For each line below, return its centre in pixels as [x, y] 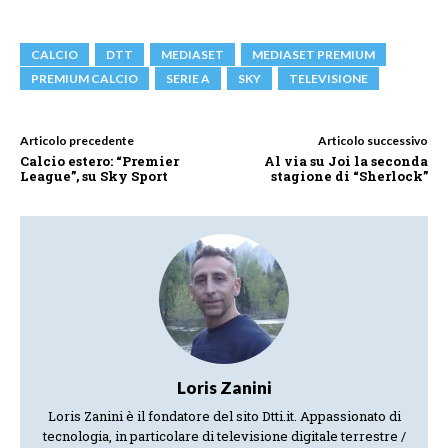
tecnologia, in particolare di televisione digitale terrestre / [224, 436]
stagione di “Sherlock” [349, 176]
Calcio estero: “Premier [99, 161]
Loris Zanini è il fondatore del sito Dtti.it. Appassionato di [224, 416]
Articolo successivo [372, 141]
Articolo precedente [77, 141]
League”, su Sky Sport [94, 176]
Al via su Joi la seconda [345, 161]
